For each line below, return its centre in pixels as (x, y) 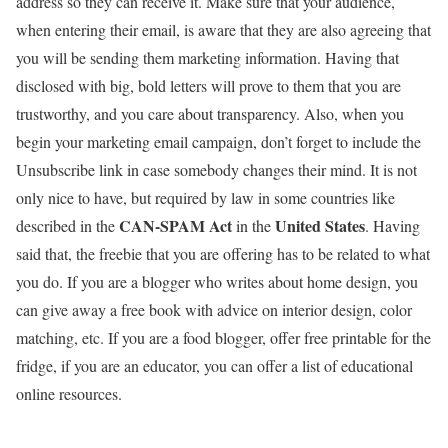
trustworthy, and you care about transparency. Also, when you (210, 113)
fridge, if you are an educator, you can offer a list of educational (214, 365)
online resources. (69, 393)
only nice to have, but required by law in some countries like (205, 197)
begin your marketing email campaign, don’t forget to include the (218, 141)
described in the (67, 225)
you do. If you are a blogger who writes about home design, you (217, 281)
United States (320, 225)
